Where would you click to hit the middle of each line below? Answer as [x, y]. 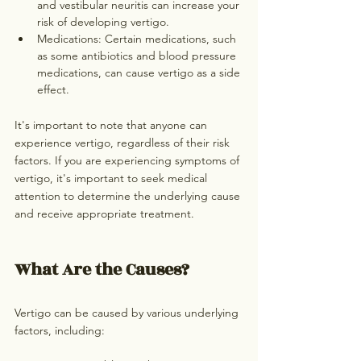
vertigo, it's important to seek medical [112, 178]
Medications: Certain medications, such [138, 39]
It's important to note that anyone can [112, 125]
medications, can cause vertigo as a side [140, 73]
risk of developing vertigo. [103, 22]
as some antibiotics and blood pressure [138, 56]
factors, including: [60, 331]
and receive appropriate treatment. [104, 214]
